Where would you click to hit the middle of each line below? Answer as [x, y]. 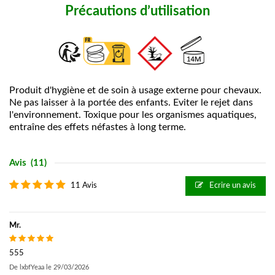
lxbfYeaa [32, 268]
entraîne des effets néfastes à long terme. [98, 127]
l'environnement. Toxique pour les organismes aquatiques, [133, 114]
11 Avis [83, 185]
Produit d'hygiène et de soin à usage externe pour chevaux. [135, 90]
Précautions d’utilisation [137, 11]
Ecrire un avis [231, 186]
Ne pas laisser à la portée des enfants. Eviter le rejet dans [131, 102]
